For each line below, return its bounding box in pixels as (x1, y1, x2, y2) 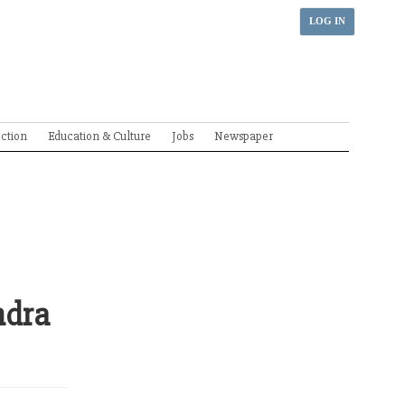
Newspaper (214, 128, 273, 144)
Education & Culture (48, 128, 151, 144)
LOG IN (309, 16, 345, 26)
